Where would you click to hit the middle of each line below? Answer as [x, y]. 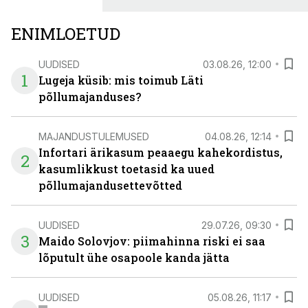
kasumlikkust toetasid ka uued [126, 169]
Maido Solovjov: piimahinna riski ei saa [152, 241]
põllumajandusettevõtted [110, 185]
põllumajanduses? [90, 97]
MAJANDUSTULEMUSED [94, 136]
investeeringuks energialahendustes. [105, 10]
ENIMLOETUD [66, 34]
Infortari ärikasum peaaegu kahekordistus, [161, 152]
